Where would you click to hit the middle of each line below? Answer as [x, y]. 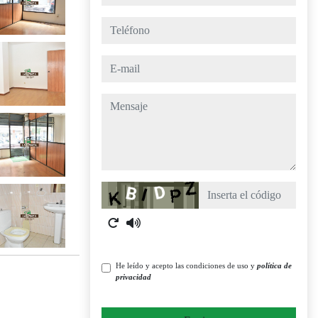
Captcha [119, 189]
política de [274, 265]
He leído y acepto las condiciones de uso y [186, 265]
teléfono [119, 24]
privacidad [133, 277]
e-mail [115, 63]
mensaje [119, 101]
